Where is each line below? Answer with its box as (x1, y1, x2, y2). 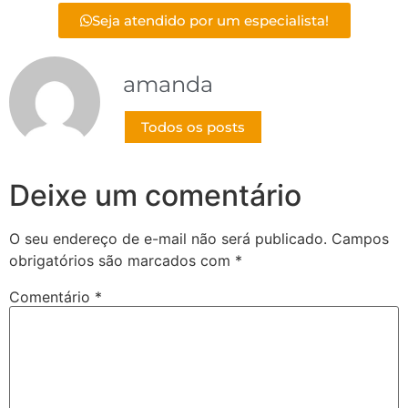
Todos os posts (141, 118, 245, 137)
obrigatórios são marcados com (9, 250, 235, 270)
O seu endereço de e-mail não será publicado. (9, 229, 327, 248)
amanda (123, 70, 213, 97)
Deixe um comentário (9, 177, 301, 213)
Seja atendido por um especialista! (91, 11, 329, 29)
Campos (331, 229, 389, 248)
